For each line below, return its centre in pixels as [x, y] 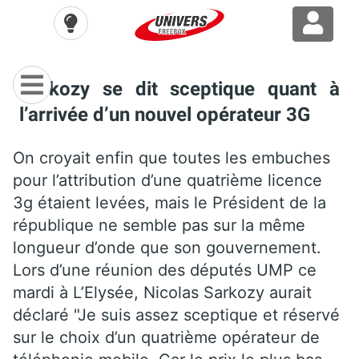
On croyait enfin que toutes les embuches [171, 157]
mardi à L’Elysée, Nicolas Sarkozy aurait [162, 292]
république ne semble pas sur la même [159, 225]
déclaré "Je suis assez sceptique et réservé [176, 315]
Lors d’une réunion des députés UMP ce [165, 270]
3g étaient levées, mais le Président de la [169, 202]
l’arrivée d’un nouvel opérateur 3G [165, 114]
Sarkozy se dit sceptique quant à [179, 89]
